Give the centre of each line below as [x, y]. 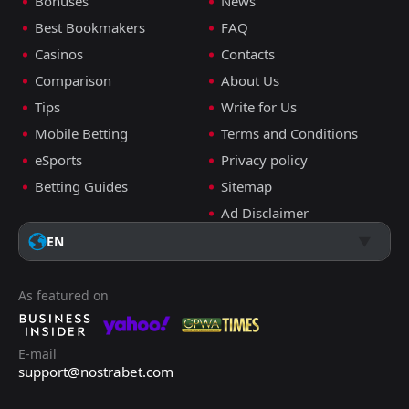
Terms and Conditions [289, 134]
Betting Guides [81, 187]
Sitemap [246, 187]
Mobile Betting [81, 134]
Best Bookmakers [90, 28]
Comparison [73, 81]
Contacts [248, 54]
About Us [250, 81]
